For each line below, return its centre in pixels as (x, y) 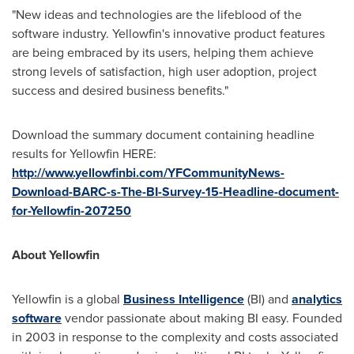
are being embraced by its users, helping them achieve (163, 53)
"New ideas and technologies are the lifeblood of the (157, 15)
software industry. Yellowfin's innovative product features (168, 34)
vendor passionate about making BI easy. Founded (202, 318)
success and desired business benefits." (120, 91)
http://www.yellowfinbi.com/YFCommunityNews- (148, 173)
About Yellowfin (56, 255)
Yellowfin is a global (68, 299)
